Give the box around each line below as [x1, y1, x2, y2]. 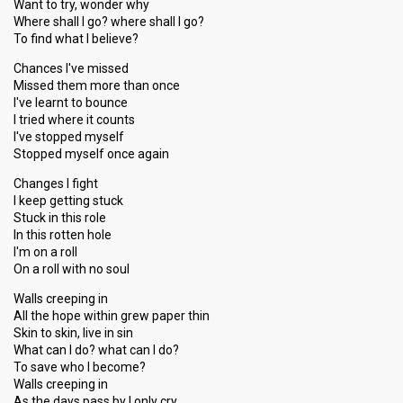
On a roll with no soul [13, 262, 130, 276]
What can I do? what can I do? [13, 343, 179, 357]
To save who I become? [13, 360, 146, 374]
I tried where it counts [13, 112, 135, 127]
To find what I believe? [13, 31, 139, 46]
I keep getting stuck [13, 193, 123, 208]
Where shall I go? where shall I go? [13, 14, 204, 29]
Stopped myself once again [13, 147, 169, 161]
